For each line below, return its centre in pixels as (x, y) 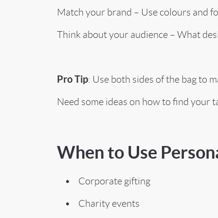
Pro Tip (73, 79)
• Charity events (98, 203)
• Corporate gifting (104, 181)
